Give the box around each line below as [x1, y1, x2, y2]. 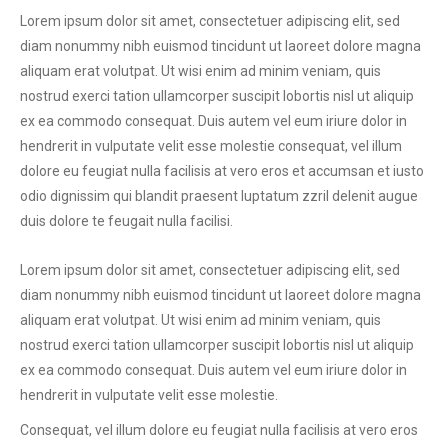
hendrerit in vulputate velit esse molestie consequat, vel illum [20, 138, 402, 154]
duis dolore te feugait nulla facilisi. [20, 213, 233, 229]
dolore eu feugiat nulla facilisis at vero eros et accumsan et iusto [20, 163, 424, 179]
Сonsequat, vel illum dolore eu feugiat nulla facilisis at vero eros [20, 422, 418, 438]
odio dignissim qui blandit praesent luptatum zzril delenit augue [20, 188, 418, 204]
